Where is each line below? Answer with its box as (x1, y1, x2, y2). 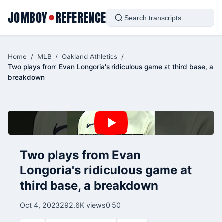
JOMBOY (8, 8, 48, 27)
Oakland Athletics (62, 53, 117, 60)
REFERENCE (55, 8, 106, 27)
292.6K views (60, 201, 106, 209)
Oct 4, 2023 (20, 201, 60, 209)
